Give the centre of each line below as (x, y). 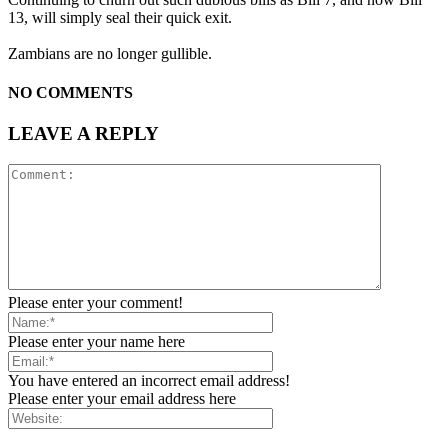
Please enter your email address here (122, 399)
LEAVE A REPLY (83, 134)
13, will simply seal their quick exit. (120, 17)
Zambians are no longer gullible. (110, 53)
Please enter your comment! (95, 303)
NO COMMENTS (70, 93)
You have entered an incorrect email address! (149, 381)
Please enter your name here (96, 342)
